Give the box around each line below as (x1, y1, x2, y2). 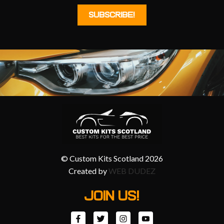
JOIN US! (84, 189, 139, 204)
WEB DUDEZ (108, 166, 155, 176)
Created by (68, 166, 108, 176)
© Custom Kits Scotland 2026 (61, 153, 163, 163)
